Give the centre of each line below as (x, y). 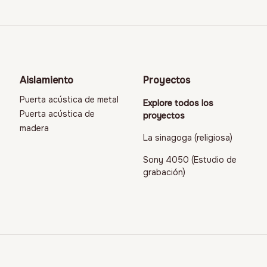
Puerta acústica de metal (69, 99)
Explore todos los (178, 103)
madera (35, 128)
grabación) (164, 172)
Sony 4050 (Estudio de (190, 159)
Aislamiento (47, 80)
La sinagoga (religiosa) (188, 137)
